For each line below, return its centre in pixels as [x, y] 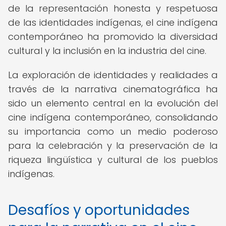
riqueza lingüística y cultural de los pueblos [113, 160]
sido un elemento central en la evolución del [113, 103]
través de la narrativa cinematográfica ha [113, 89]
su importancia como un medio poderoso [113, 131]
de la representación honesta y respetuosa [113, 8]
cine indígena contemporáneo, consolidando [113, 117]
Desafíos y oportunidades [99, 210]
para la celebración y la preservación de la [113, 146]
